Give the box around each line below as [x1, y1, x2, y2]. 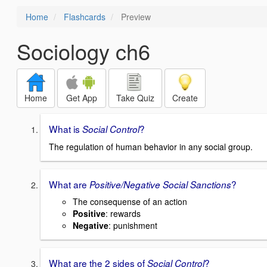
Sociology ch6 [17, 36, 150, 66]
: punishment [108, 219, 157, 232]
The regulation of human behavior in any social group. [49, 140, 253, 153]
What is [49, 122, 82, 135]
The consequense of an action [73, 195, 187, 208]
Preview [119, 11, 151, 23]
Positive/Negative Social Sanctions [89, 178, 231, 191]
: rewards [105, 207, 141, 220]
